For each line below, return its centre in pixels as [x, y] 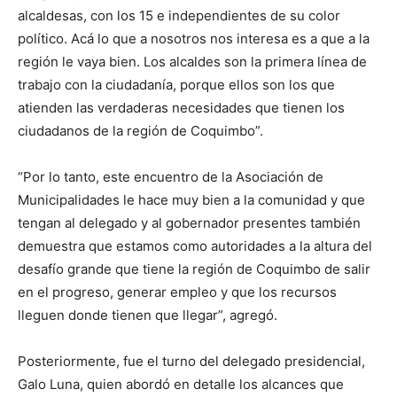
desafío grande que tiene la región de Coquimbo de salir [194, 269]
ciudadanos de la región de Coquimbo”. [140, 131]
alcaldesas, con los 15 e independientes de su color [179, 16]
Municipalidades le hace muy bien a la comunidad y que [191, 200]
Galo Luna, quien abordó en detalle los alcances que [181, 385]
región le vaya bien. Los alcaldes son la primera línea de [192, 62]
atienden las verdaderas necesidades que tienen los [181, 108]
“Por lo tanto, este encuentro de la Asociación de [171, 177]
